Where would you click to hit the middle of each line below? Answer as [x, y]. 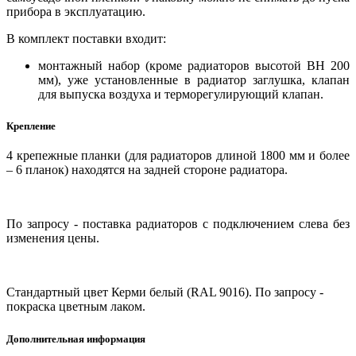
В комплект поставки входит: [86, 38]
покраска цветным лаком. [76, 307]
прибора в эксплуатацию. [76, 11]
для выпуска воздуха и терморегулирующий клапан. [181, 94]
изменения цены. [53, 238]
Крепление [31, 126]
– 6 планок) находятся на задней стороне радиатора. [147, 170]
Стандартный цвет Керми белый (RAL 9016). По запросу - [165, 292]
